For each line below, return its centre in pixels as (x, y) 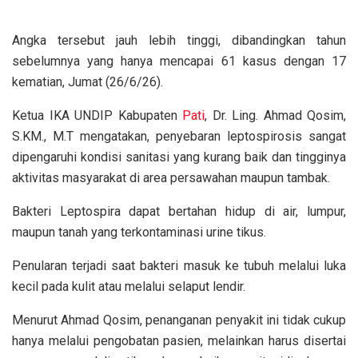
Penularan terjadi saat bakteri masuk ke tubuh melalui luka (179, 266)
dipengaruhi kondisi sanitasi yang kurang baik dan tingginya (179, 157)
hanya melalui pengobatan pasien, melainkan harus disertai (179, 341)
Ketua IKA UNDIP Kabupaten (97, 116)
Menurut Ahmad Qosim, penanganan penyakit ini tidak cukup (179, 320)
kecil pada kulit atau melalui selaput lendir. (129, 287)
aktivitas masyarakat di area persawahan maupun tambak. (171, 178)
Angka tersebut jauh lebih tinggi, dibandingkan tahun (179, 41)
